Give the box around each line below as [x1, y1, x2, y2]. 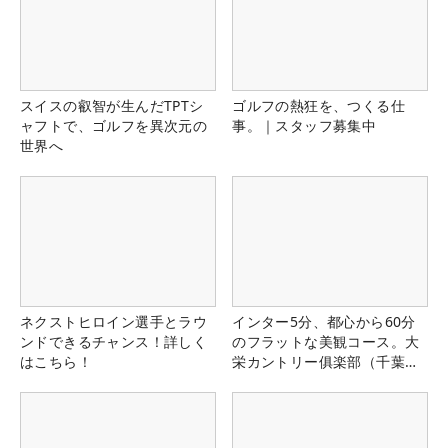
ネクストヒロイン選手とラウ [20, 312, 208, 332]
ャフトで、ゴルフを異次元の [20, 115, 208, 135]
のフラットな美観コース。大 [232, 332, 420, 352]
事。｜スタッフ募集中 [232, 115, 377, 135]
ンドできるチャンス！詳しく [20, 332, 208, 352]
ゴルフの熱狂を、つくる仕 [232, 95, 405, 115]
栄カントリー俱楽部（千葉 [232, 352, 405, 372]
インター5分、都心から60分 [232, 312, 416, 332]
